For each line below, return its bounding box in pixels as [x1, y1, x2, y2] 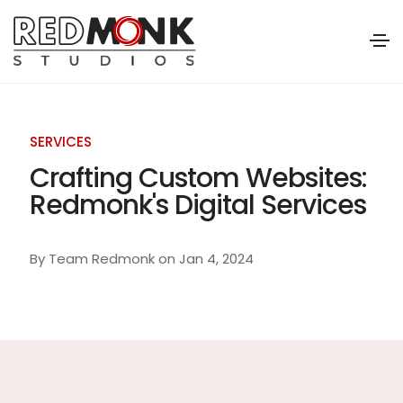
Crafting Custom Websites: [29, 158, 367, 197]
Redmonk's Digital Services [29, 185, 366, 224]
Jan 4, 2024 [178, 248, 254, 268]
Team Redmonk [48, 248, 155, 268]
